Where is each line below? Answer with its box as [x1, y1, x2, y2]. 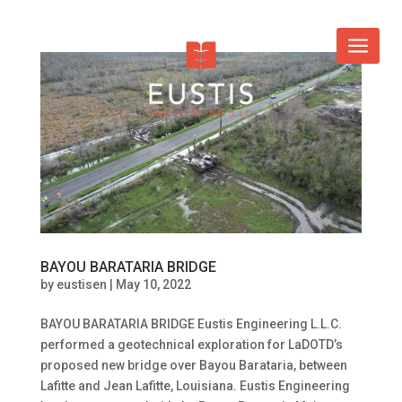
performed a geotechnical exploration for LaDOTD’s [39, 336, 343, 352]
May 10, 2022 [115, 276, 191, 292]
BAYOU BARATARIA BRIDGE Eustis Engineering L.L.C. [39, 316, 342, 331]
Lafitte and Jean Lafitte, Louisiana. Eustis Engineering [39, 378, 350, 393]
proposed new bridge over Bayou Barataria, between [39, 357, 347, 372]
